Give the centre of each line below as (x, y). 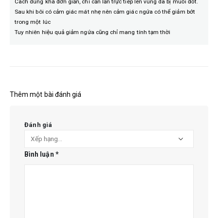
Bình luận (40, 154)
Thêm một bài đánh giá (46, 94)
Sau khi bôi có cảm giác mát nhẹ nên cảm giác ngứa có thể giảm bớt (105, 11)
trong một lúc (33, 22)
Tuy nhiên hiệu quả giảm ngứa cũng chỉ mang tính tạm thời (93, 32)
